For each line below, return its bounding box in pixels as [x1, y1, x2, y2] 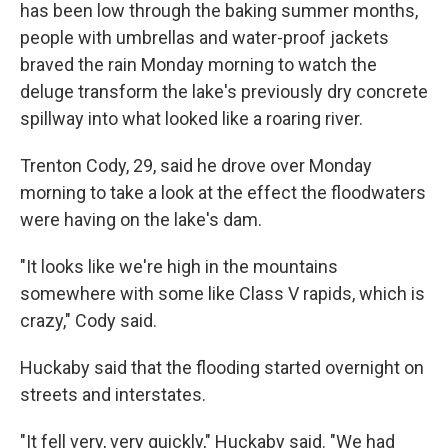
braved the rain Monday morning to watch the [20, 54, 377, 75]
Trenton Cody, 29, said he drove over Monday [20, 155, 372, 176]
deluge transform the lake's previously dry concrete [20, 81, 428, 102]
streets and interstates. [20, 384, 206, 405]
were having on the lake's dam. [20, 209, 262, 230]
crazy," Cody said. [20, 310, 157, 331]
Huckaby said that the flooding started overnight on [20, 357, 424, 378]
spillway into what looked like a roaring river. [20, 108, 363, 129]
